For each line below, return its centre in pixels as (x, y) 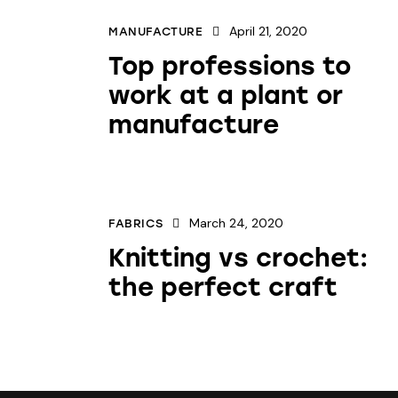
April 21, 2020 (269, 31)
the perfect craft (223, 287)
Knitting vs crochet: (238, 257)
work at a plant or (226, 95)
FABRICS (136, 223)
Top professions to (230, 65)
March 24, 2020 (236, 223)
